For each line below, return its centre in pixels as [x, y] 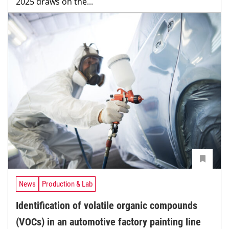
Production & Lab [67, 184]
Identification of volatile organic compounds [107, 205]
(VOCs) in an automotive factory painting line [108, 222]
